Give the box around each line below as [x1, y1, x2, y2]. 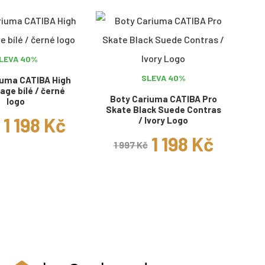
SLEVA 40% [141, 72, 186, 83]
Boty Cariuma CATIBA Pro [109, 93, 217, 104]
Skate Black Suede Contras [105, 104, 221, 115]
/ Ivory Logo [138, 114, 188, 125]
